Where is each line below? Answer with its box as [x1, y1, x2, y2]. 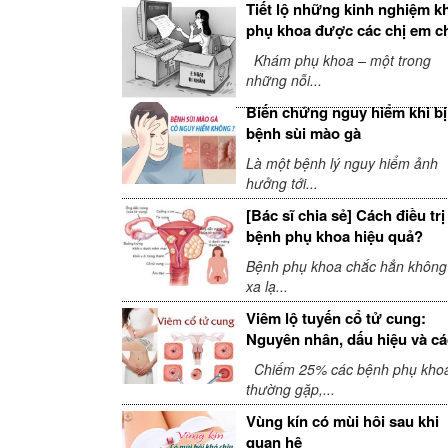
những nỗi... [245, 69, 322, 90]
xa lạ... [245, 275, 288, 296]
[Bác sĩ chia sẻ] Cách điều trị [245, 203, 445, 226]
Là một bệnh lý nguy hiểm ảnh [245, 152, 438, 173]
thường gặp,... [245, 378, 335, 399]
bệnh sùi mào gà [245, 121, 361, 144]
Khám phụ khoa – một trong [245, 49, 431, 70]
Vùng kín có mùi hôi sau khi [245, 409, 439, 432]
